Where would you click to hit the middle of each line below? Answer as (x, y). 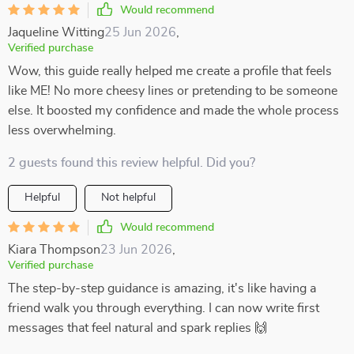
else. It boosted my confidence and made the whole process (173, 111)
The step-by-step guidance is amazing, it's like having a (162, 288)
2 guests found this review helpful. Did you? (132, 163)
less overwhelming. (62, 130)
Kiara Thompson (54, 250)
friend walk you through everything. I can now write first (164, 308)
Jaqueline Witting (56, 32)
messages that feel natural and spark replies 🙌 (137, 328)
